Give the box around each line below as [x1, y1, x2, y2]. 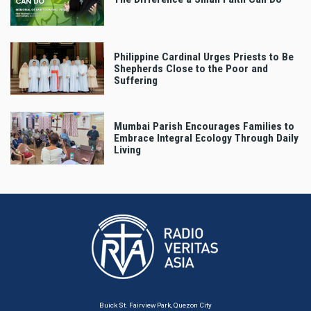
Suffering [114, 74, 158, 87]
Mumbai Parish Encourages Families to [114, 119, 294, 133]
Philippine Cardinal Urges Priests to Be [114, 50, 294, 63]
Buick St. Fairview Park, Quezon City [99, 301, 212, 310]
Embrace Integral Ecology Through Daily [114, 131, 299, 144]
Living [114, 143, 141, 156]
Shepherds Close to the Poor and [114, 62, 268, 75]
